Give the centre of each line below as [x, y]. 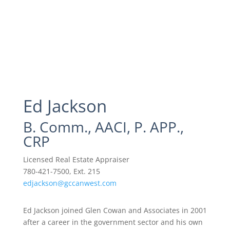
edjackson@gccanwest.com [70, 183]
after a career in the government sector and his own [113, 222]
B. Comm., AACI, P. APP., [103, 127]
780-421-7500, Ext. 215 [61, 171]
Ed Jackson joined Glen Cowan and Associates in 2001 [115, 210]
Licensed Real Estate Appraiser [76, 159]
